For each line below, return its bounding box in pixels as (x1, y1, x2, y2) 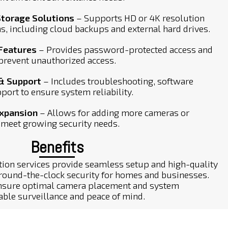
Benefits (30, 137, 84, 157)
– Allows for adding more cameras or (38, 107, 189, 118)
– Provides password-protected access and (37, 44, 213, 55)
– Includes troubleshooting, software (41, 75, 193, 87)
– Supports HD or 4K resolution (74, 12, 205, 23)
